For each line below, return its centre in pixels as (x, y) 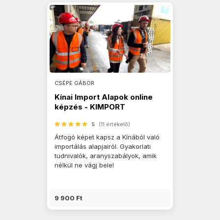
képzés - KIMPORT (90, 107)
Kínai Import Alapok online (104, 97)
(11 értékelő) (114, 124)
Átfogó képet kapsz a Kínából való (107, 137)
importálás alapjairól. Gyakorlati (103, 146)
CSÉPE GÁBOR (74, 83)
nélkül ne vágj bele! (84, 165)
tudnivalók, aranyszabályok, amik (106, 156)
